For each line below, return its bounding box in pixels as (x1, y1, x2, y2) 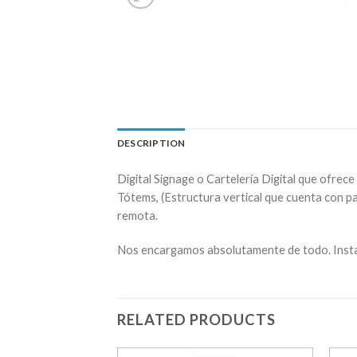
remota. (117, 208, 158, 223)
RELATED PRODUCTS (117, 310, 276, 328)
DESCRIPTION (117, 136, 186, 149)
